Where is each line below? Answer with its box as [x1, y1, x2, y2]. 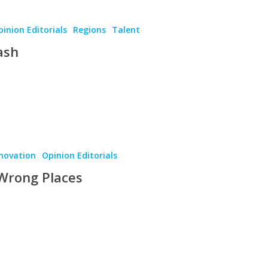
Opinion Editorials [42, 149, 117, 161]
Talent [112, 23, 140, 35]
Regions [73, 23, 106, 35]
